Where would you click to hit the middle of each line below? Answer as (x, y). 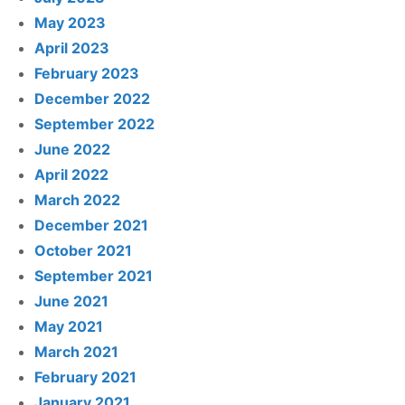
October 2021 (84, 250)
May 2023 (71, 23)
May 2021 (69, 326)
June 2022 (73, 149)
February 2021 (86, 377)
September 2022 (95, 124)
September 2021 (94, 276)
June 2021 (72, 301)
